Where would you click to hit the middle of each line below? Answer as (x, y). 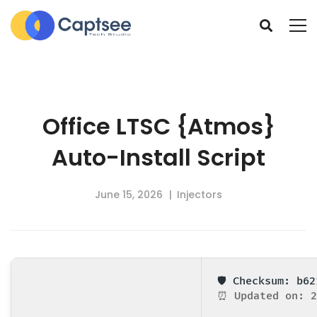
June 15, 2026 (129, 194)
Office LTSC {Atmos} (158, 126)
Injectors (200, 194)
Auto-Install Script (158, 157)
